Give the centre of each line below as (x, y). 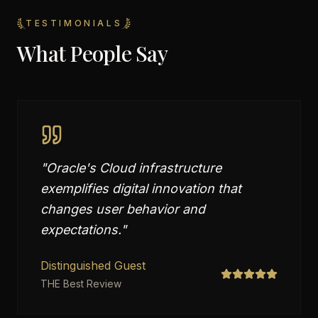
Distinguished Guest (93, 265)
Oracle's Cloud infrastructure (134, 168)
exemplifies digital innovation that (141, 188)
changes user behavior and (123, 209)
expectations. (81, 230)
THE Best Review (81, 284)
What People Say (92, 53)
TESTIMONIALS (74, 23)
